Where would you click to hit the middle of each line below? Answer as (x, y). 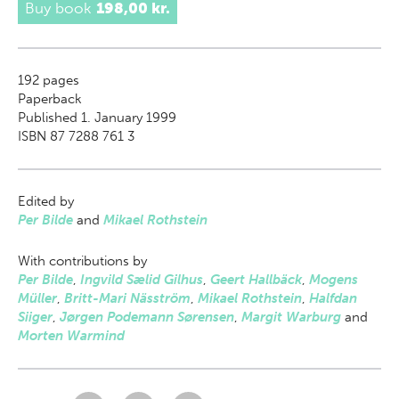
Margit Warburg (291, 317)
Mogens (334, 280)
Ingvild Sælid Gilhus (142, 280)
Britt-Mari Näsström (127, 298)
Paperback (50, 99)
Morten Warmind (71, 336)
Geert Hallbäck (256, 280)
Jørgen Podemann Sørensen (147, 317)
